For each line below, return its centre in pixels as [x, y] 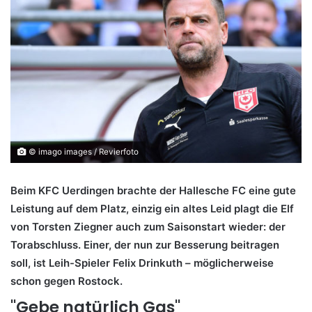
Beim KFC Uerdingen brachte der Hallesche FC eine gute [153, 190]
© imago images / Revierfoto [83, 151]
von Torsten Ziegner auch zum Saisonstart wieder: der [148, 226]
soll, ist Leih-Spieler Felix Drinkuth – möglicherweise [142, 263]
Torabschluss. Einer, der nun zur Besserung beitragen [145, 244]
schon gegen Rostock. [67, 281]
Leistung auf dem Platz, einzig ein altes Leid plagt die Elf [152, 208]
